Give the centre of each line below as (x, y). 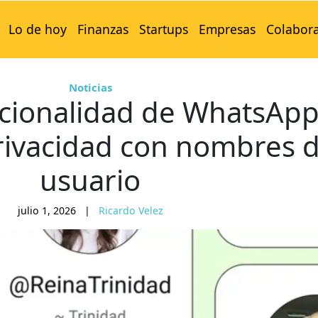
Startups (163, 29)
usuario (90, 180)
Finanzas (103, 29)
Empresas (227, 29)
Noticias (90, 88)
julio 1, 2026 (46, 211)
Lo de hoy (37, 29)
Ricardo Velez (131, 211)
